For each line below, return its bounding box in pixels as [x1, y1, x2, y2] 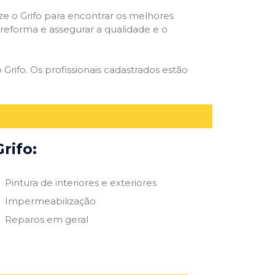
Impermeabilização [4, 195, 96, 207]
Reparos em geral [4, 213, 88, 225]
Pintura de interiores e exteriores [4, 176, 157, 188]
